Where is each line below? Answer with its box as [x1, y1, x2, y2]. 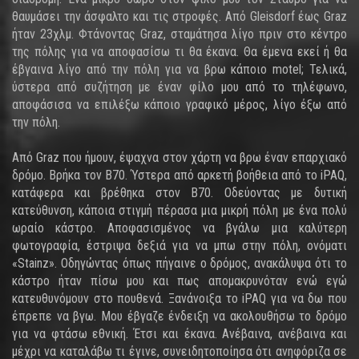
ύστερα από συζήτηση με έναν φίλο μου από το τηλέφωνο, [12, 79, 347, 95]
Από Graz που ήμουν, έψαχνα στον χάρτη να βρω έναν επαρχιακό [12, 150, 347, 165]
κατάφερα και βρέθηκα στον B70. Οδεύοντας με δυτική [12, 185, 347, 200]
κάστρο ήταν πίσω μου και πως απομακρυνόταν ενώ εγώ [12, 273, 347, 288]
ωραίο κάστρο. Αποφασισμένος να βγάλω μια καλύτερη [12, 220, 347, 236]
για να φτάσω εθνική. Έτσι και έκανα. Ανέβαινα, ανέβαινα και [12, 326, 347, 341]
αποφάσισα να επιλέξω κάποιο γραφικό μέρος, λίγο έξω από [12, 97, 347, 112]
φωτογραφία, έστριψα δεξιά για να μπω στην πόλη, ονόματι [12, 238, 347, 253]
